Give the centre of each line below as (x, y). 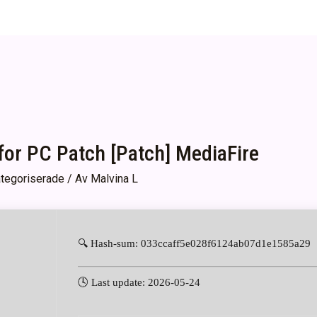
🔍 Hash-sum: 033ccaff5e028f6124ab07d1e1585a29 (194, 244)
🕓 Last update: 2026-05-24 (139, 283)
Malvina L (114, 179)
